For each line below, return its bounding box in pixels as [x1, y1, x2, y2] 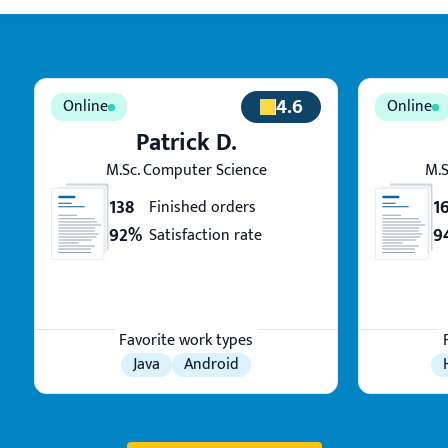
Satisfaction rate [149, 221, 262, 249]
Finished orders [149, 193, 256, 221]
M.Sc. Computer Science [105, 157, 267, 184]
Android [184, 351, 239, 378]
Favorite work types [119, 327, 253, 354]
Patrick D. [135, 123, 237, 163]
